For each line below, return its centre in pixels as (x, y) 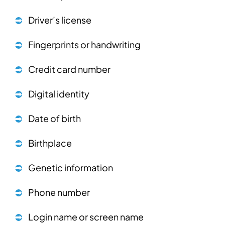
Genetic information (71, 167)
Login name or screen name (87, 217)
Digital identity (59, 94)
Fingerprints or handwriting (84, 44)
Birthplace (50, 143)
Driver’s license (60, 20)
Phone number (59, 192)
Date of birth (54, 118)
